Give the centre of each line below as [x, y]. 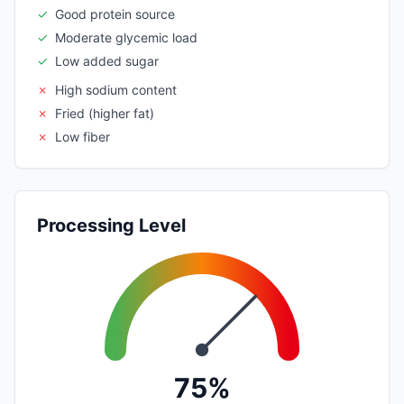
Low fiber [83, 136]
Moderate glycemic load [126, 37]
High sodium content [116, 89]
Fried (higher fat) [105, 113]
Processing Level [111, 225]
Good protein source [115, 14]
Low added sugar [107, 60]
